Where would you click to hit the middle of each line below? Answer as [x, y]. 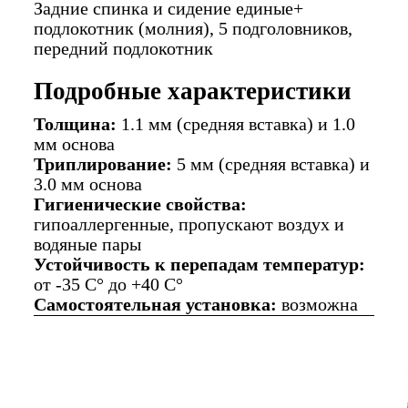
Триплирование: [102, 164]
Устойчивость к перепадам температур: [199, 264]
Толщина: [75, 124]
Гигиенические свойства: [140, 204]
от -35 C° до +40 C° [108, 284]
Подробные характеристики [192, 91]
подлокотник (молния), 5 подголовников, [193, 29]
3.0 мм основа [87, 184]
